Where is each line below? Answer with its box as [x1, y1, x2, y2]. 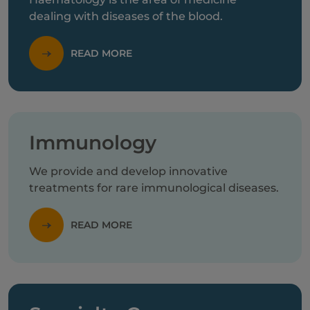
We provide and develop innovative [29, 165, 228, 178]
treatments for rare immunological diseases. [29, 181, 279, 194]
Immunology [29, 131, 156, 154]
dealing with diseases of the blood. [29, 10, 223, 23]
